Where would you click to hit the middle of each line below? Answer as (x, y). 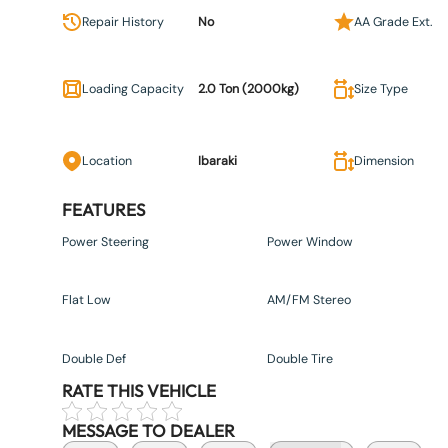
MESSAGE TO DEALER (148, 430)
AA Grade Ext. (392, 21)
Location (107, 161)
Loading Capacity (133, 88)
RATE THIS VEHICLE (139, 390)
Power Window (309, 241)
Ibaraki (217, 161)
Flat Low (86, 300)
